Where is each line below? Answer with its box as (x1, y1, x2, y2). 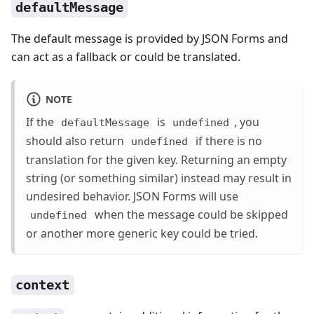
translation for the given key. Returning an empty (26, 152, 287, 168)
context (15, 277, 70, 293)
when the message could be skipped (91, 207, 288, 223)
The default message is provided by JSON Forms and (11, 31, 288, 47)
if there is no (192, 132, 262, 149)
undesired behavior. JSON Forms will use (26, 189, 238, 205)
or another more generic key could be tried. (26, 226, 258, 242)
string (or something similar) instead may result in (26, 170, 292, 186)
